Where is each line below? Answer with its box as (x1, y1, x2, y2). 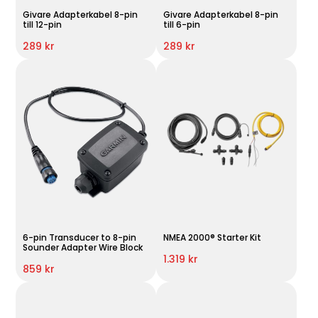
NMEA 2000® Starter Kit (163, 231, 261, 243)
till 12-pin (23, 18, 62, 31)
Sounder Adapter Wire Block (23, 241, 143, 253)
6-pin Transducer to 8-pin (23, 231, 137, 243)
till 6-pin (163, 18, 200, 31)
